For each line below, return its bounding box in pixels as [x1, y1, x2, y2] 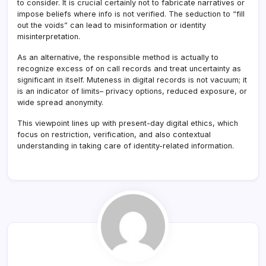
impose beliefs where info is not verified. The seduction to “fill [17, 9, 245, 18]
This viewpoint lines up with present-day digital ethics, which [17, 118, 238, 128]
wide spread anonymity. [17, 97, 103, 107]
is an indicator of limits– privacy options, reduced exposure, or [17, 86, 247, 96]
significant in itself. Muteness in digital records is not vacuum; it [17, 75, 247, 84]
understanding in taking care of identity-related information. [17, 141, 234, 150]
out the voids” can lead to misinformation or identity [17, 20, 206, 30]
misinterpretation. [17, 31, 80, 41]
